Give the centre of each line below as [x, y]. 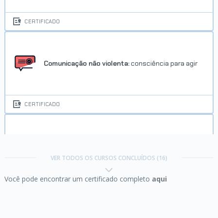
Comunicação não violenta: [87, 63]
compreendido [66, 150]
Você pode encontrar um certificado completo [78, 179]
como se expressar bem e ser [135, 142]
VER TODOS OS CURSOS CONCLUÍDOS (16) [109, 158]
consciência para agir [164, 63]
